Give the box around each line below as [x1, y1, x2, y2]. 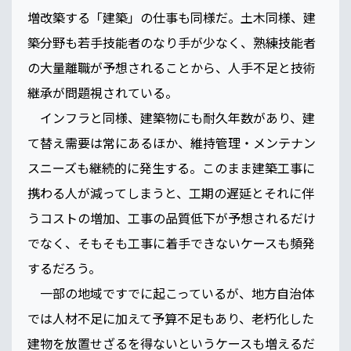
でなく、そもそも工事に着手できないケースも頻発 [27, 233, 315, 253]
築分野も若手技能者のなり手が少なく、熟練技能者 [27, 33, 316, 52]
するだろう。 [27, 259, 117, 278]
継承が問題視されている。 [27, 83, 194, 103]
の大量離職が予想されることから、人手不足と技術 [27, 58, 316, 78]
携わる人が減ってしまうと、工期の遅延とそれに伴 [27, 183, 314, 203]
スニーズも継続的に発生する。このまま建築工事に [27, 158, 315, 178]
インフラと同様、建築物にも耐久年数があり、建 [27, 108, 315, 128]
